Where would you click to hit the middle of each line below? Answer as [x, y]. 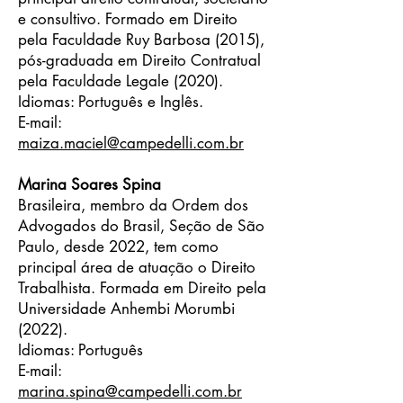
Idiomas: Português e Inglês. [111, 102]
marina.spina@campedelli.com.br [130, 391]
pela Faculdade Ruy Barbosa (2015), [141, 40]
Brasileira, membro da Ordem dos [133, 205]
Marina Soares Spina [90, 184]
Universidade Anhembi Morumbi [126, 309]
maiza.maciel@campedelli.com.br [131, 143]
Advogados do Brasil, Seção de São [141, 226]
